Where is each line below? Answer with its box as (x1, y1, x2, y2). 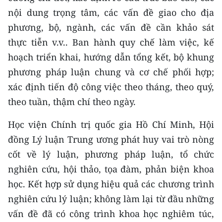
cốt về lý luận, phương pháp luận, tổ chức (8, 148, 214, 160)
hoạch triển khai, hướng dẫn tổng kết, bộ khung (8, 51, 214, 63)
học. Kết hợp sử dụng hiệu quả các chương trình (8, 177, 214, 190)
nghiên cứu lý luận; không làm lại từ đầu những (8, 192, 214, 205)
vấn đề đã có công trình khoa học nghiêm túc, (8, 207, 214, 220)
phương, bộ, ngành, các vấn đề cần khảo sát (8, 21, 214, 33)
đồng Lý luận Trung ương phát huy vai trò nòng (8, 133, 214, 145)
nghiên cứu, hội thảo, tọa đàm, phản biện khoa (8, 163, 214, 175)
